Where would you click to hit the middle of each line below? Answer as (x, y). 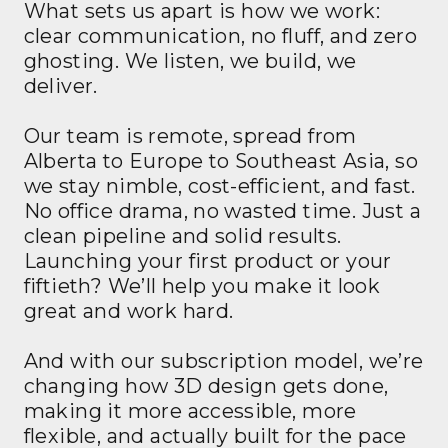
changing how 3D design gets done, (206, 386)
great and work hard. (128, 311)
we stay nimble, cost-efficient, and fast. (219, 186)
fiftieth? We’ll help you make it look (202, 286)
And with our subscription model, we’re (223, 361)
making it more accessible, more (190, 411)
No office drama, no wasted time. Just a (222, 211)
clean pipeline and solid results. (182, 236)
